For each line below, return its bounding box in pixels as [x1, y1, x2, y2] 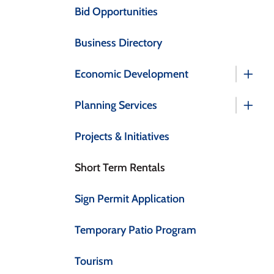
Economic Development [74, 67, 188, 81]
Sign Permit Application [74, 191, 185, 206]
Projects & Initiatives [74, 129, 169, 143]
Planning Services [74, 98, 157, 112]
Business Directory [74, 35, 162, 50]
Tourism [74, 254, 113, 268]
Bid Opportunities [74, 4, 158, 18]
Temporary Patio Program [74, 223, 196, 237]
